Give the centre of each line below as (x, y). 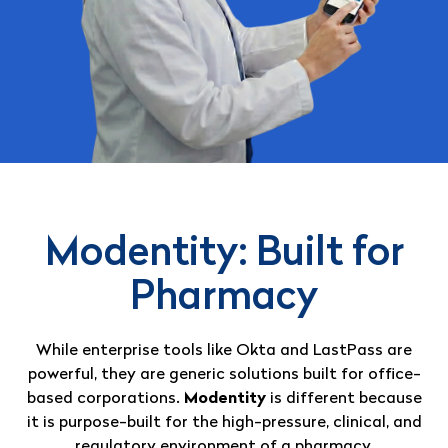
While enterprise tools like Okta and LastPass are (224, 351)
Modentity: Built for (224, 255)
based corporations (101, 399)
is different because (343, 399)
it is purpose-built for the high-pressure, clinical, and (224, 423)
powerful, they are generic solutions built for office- (224, 375)
